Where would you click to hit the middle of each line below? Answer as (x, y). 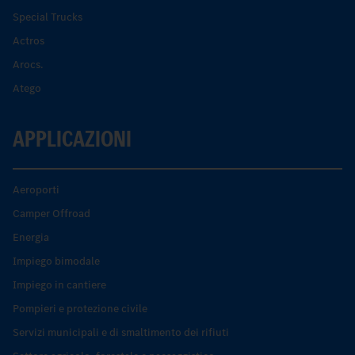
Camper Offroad (52, 213)
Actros (29, 40)
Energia (31, 237)
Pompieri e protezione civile (80, 308)
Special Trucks (48, 17)
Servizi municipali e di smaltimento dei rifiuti (121, 332)
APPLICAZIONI (72, 138)
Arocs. (28, 64)
